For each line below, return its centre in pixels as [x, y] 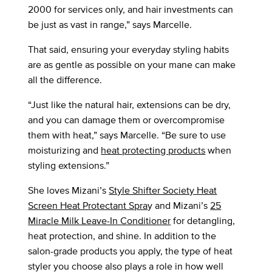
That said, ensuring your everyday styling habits [129, 49]
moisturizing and [65, 150]
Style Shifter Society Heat [163, 190]
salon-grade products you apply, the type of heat [131, 251]
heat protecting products [153, 150]
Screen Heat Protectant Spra [88, 205]
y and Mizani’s [179, 205]
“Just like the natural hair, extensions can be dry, [130, 104]
